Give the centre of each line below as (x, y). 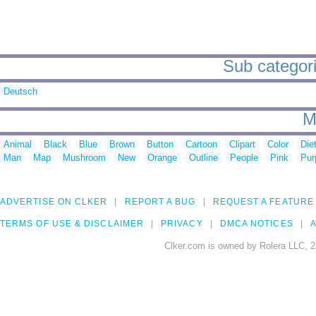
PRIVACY (182, 224)
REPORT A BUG (160, 202)
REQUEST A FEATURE (263, 202)
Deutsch (20, 92)
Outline (203, 158)
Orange (162, 158)
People (244, 158)
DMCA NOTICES (256, 224)
